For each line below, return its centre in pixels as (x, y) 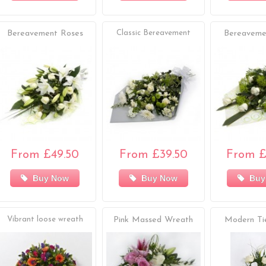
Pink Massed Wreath (153, 220)
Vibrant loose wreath (45, 219)
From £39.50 (153, 155)
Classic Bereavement (153, 33)
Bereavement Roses (45, 34)
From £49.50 (45, 155)
